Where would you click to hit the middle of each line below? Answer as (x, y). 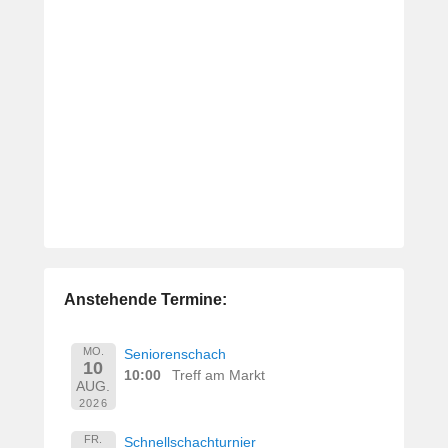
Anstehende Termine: (145, 300)
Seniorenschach (175, 354)
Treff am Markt (219, 375)
